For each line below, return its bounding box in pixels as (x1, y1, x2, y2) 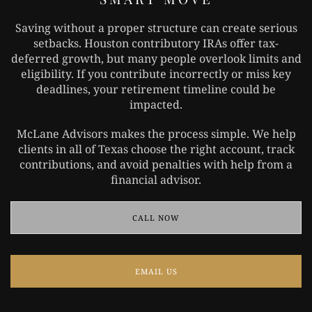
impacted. (130, 97, 182, 113)
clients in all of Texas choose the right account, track (17, 141, 295, 157)
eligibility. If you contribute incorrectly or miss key (21, 66, 291, 82)
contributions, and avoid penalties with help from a (19, 157, 292, 173)
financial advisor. (111, 172, 201, 188)
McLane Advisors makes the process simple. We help (16, 126, 296, 142)
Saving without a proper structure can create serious (15, 20, 297, 36)
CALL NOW (132, 212, 180, 224)
